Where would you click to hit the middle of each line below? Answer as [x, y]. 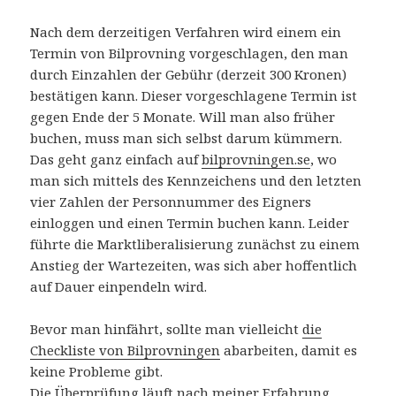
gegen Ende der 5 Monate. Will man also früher [183, 117]
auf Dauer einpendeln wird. [119, 287]
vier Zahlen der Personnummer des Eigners [171, 202]
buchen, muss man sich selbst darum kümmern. [187, 138]
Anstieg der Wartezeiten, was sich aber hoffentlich [194, 266]
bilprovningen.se [256, 160]
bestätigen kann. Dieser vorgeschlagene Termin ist [194, 96]
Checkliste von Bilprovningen [126, 350]
